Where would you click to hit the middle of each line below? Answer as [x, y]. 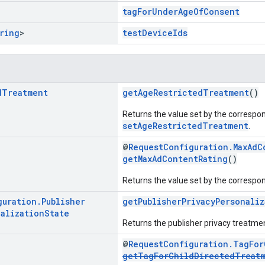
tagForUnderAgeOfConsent [181, 11]
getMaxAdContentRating [175, 159]
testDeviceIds [155, 33]
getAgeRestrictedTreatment [186, 92]
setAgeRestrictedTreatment [185, 125]
